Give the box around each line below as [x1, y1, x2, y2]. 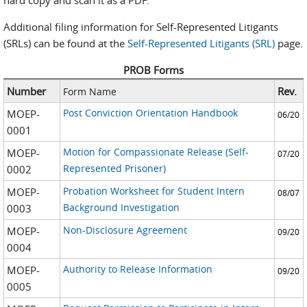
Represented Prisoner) [62, 162, 166, 175]
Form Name [62, 85, 116, 98]
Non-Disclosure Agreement [62, 223, 187, 236]
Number [7, 84, 47, 98]
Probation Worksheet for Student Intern [62, 184, 245, 197]
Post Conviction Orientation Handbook [62, 106, 238, 119]
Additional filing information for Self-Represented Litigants [3, 20, 278, 34]
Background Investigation [62, 201, 180, 214]
